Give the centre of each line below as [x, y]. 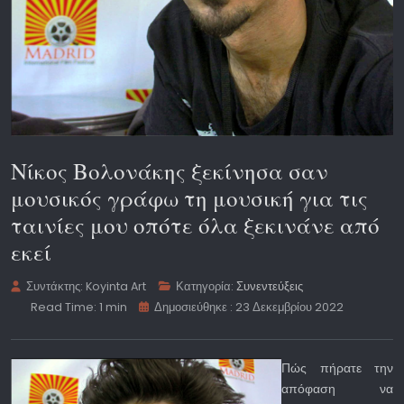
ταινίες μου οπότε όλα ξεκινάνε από [195, 225]
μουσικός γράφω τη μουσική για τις [189, 198]
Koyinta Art [116, 287]
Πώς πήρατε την [337, 368]
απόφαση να [337, 389]
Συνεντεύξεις [270, 287]
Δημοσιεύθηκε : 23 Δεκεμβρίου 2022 [249, 308]
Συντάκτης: [55, 287]
